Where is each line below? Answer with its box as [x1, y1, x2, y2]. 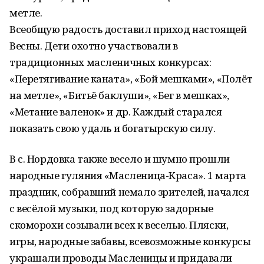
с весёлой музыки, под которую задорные [9, 202, 214, 215]
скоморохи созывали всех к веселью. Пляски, [9, 218, 229, 232]
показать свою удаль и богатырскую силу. [9, 121, 216, 135]
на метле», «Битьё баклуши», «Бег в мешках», [9, 88, 229, 102]
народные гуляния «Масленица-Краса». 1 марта [9, 169, 246, 182]
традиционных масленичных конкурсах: [9, 55, 212, 69]
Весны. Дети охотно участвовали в [9, 39, 178, 52]
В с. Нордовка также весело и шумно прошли [9, 152, 230, 166]
